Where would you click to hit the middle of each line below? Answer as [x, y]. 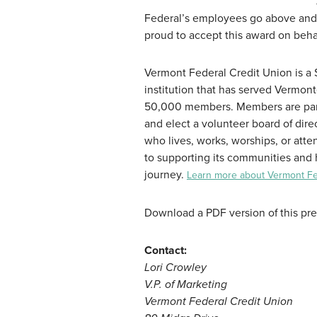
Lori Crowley [175, 268]
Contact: [165, 251]
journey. [165, 175]
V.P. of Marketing [185, 285]
